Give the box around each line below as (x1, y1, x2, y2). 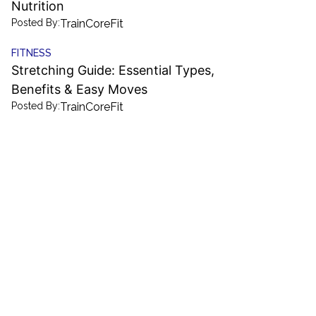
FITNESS (11, 47, 51, 59)
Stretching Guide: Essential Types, (11, 63, 214, 78)
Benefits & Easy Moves (11, 82, 147, 97)
